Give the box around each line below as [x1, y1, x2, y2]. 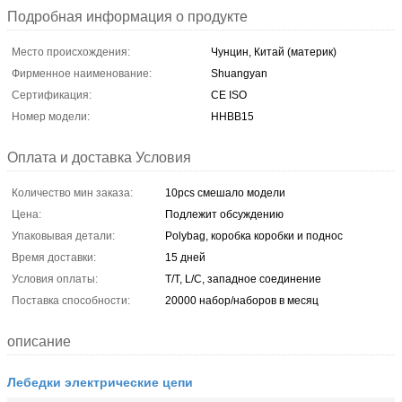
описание [7, 333, 71, 349]
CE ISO [211, 88, 247, 101]
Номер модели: [12, 109, 90, 123]
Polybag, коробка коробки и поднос [165, 229, 343, 242]
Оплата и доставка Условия [7, 149, 191, 165]
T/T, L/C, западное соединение [165, 272, 321, 285]
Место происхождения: [12, 45, 130, 58]
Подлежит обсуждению [165, 207, 284, 221]
